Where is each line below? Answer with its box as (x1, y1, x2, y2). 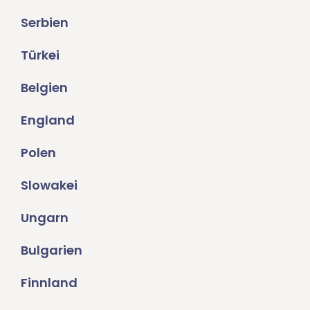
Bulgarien (21, 241, 82, 259)
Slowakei (21, 176, 77, 194)
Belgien (21, 79, 68, 97)
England (21, 111, 75, 129)
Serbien (21, 14, 69, 32)
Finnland (21, 274, 77, 292)
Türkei (21, 46, 60, 64)
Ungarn (21, 209, 69, 227)
